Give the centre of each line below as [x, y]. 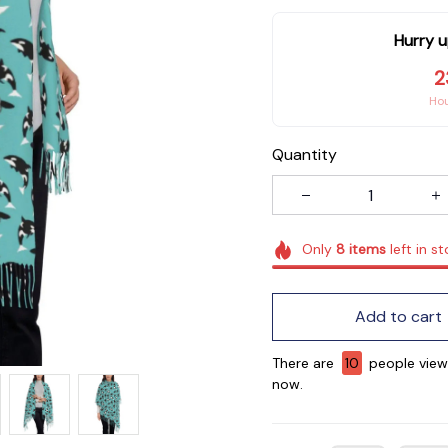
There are [305, 362]
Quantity [304, 154]
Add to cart [398, 317]
